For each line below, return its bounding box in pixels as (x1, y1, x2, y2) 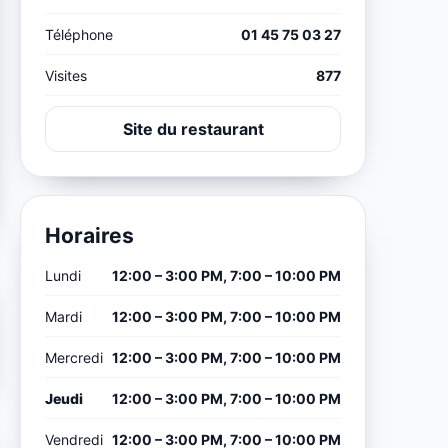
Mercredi (45, 348, 104, 366)
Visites (45, 66, 88, 84)
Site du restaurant (122, 118, 264, 139)
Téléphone (45, 25, 114, 43)
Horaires (45, 222, 135, 248)
